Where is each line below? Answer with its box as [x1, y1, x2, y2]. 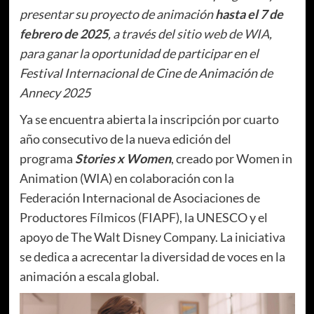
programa [19, 150, 75, 166]
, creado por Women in [170, 150, 292, 166]
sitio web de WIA [176, 25, 269, 41]
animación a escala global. [19, 268, 159, 284]
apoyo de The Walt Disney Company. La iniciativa [19, 228, 285, 245]
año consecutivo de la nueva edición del [19, 130, 231, 146]
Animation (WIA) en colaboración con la [19, 170, 234, 186]
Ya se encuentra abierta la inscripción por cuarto [19, 111, 279, 127]
